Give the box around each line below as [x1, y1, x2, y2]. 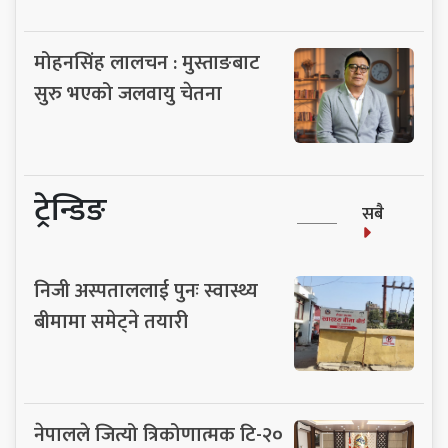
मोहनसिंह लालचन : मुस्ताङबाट [34, 45, 260, 80]
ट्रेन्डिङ [34, 183, 107, 237]
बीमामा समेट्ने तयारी [34, 304, 188, 339]
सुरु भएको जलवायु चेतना [34, 76, 222, 111]
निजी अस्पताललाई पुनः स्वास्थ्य [34, 273, 258, 308]
